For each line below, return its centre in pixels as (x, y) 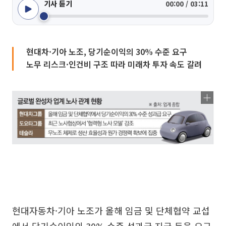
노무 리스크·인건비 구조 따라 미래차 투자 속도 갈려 (114, 64)
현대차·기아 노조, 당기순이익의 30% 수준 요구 (107, 51)
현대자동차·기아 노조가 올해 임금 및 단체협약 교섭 (111, 210)
